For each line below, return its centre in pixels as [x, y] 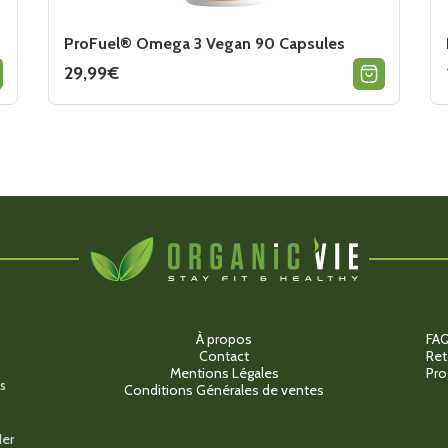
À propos [224, 338]
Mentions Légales [224, 372]
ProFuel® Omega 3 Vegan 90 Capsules [204, 43]
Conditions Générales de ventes [224, 389]
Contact [224, 355]
